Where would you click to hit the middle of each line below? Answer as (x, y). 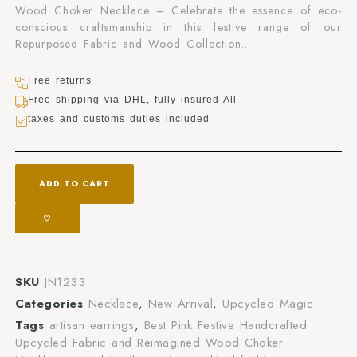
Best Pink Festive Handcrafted (226, 326)
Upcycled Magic (268, 304)
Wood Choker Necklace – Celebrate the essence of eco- (178, 10)
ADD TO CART (75, 184)
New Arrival (180, 304)
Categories (49, 304)
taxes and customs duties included (119, 119)
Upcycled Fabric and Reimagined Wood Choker (149, 343)
